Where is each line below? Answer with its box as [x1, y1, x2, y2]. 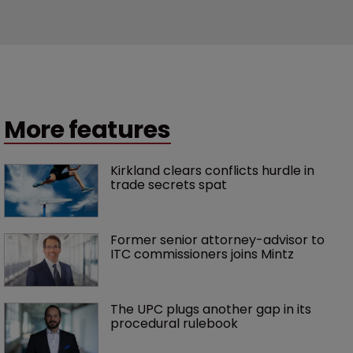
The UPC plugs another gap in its [110, 300, 314, 319]
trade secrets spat [110, 175, 227, 194]
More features [4, 112, 171, 147]
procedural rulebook [110, 314, 238, 333]
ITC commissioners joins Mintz [110, 245, 294, 264]
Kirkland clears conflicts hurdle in [110, 161, 318, 180]
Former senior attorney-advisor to [110, 231, 328, 250]
